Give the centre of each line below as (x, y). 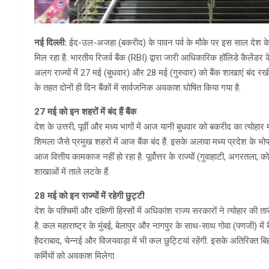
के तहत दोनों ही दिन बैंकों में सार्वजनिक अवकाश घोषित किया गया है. (138, 88)
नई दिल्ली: (52, 43)
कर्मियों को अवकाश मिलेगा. (75, 256)
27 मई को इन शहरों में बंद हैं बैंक (85, 112)
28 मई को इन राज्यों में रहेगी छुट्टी (89, 196)
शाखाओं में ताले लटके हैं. (72, 172)
